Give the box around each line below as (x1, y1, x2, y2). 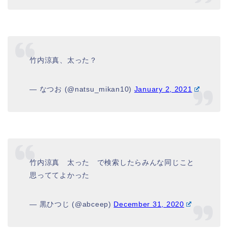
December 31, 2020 (113, 199, 184, 208)
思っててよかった (30, 170, 90, 179)
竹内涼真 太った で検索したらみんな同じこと (30, 158, 195, 166)
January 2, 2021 (134, 84, 192, 93)
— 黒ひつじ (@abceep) (30, 199, 114, 208)
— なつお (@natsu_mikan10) (30, 84, 134, 93)
